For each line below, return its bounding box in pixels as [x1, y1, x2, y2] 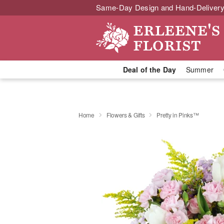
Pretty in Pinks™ [156, 110, 199, 119]
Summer [186, 64, 213, 74]
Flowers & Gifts [106, 110, 145, 119]
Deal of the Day [122, 64, 176, 74]
